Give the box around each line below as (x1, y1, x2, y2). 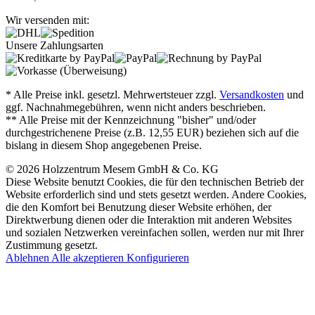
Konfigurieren (127, 252, 189, 264)
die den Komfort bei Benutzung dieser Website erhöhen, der (6, 201, 271, 214)
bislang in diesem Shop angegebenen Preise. (6, 139, 202, 152)
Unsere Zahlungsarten (6, 39, 103, 52)
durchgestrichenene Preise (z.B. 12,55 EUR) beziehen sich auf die (6, 127, 299, 139)
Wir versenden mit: (6, 14, 89, 27)
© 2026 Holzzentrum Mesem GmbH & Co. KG (6, 163, 219, 176)
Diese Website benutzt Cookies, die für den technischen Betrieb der (6, 176, 304, 188)
